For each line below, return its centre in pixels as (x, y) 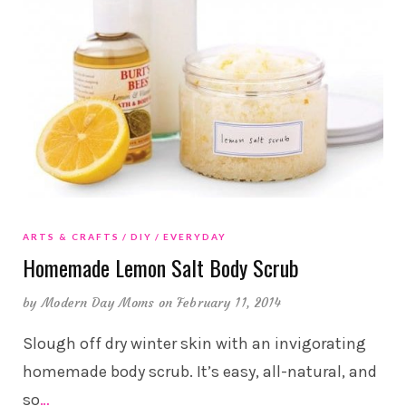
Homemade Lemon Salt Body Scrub (161, 267)
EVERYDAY (195, 236)
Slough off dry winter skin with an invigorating (194, 343)
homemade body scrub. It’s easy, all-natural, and (200, 371)
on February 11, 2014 (220, 302)
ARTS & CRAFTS (71, 236)
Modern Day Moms (98, 302)
